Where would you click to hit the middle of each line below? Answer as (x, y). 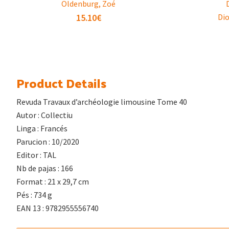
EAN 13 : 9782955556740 (58, 208)
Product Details (61, 83)
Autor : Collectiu (44, 115)
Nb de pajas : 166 (45, 168)
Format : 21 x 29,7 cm (53, 181)
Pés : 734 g (34, 194)
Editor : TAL (36, 155)
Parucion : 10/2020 (48, 141)
